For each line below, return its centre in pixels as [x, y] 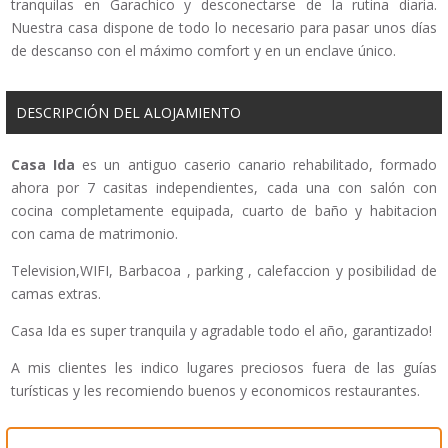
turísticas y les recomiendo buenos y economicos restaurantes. [215, 391]
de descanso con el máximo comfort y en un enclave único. [203, 51]
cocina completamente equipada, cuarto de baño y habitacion [224, 211]
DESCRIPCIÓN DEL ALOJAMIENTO [128, 113]
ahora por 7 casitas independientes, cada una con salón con [224, 188]
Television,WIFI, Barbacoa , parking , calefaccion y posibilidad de [224, 271]
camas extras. [56, 294]
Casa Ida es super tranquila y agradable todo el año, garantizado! [221, 331]
